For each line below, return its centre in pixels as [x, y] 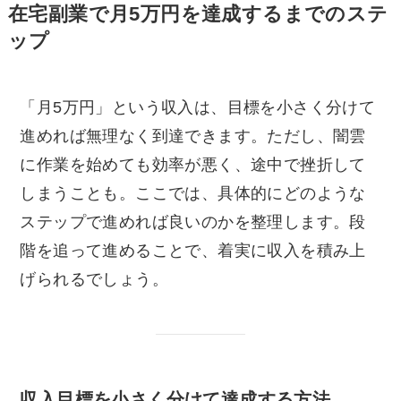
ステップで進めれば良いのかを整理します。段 [193, 222]
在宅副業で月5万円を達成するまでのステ [198, 14]
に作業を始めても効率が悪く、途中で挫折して [193, 164]
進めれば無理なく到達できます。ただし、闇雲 [193, 136]
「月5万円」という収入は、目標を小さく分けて [198, 107]
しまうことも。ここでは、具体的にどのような [193, 193]
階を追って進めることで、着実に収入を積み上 [193, 250]
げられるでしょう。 [94, 279]
